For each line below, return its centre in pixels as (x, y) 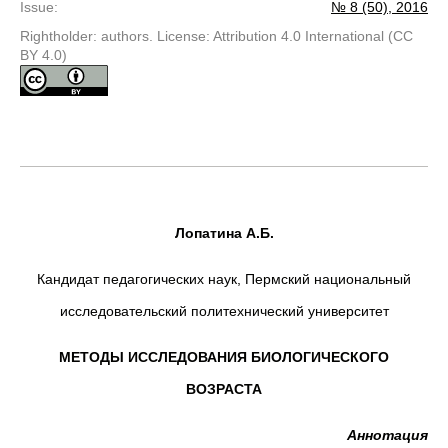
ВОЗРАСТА (224, 389)
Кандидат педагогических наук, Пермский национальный (224, 279)
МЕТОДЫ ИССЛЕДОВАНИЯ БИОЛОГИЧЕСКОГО (224, 357)
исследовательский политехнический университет (224, 311)
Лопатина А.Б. (224, 233)
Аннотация (387, 435)
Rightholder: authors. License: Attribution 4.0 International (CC (216, 36)
